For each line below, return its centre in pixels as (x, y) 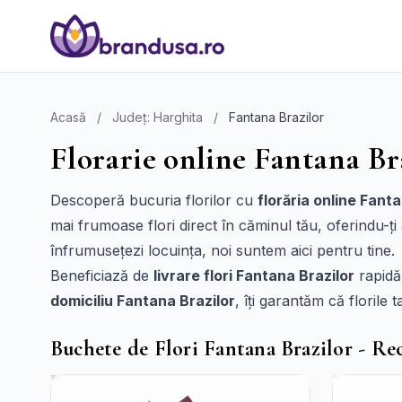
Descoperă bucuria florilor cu (154, 200)
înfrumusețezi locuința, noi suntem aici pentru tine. (223, 250)
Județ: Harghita (157, 117)
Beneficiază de (102, 275)
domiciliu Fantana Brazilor (143, 301)
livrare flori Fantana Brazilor (254, 275)
